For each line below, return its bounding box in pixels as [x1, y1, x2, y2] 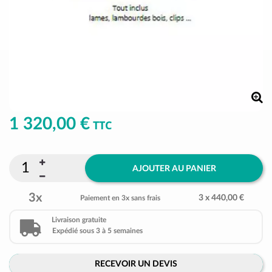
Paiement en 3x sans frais [80, 194, 160, 202]
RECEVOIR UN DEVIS [95, 260, 177, 268]
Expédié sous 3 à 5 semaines [52, 227, 143, 234]
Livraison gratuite [52, 216, 106, 223]
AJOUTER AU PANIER [132, 164, 216, 173]
